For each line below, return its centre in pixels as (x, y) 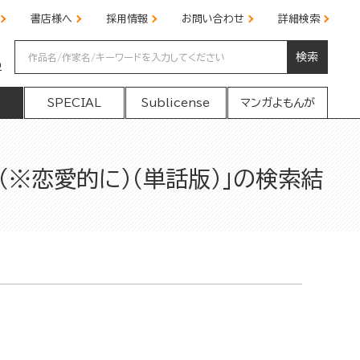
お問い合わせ (213, 19)
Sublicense (176, 103)
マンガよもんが (277, 103)
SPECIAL (74, 103)
